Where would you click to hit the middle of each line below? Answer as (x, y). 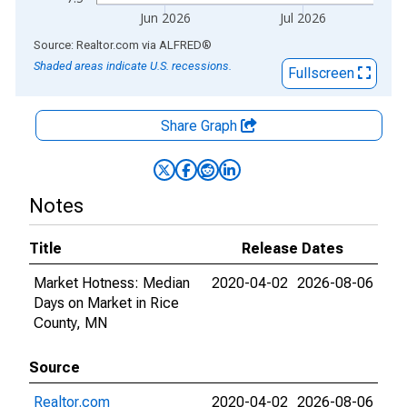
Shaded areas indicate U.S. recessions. (133, 66)
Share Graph (201, 126)
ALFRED (180, 45)
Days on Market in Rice (106, 303)
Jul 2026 (303, 18)
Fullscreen (323, 73)
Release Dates (293, 248)
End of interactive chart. (90, 44)
